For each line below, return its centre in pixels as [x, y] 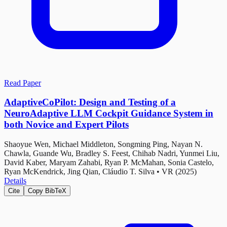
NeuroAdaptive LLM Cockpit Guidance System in [109, 113]
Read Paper [23, 83]
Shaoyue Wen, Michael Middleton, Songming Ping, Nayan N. [103, 144]
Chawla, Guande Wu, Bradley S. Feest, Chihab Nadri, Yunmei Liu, [112, 153]
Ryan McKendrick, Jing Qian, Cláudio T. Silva [79, 172]
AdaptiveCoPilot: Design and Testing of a [90, 102]
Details [15, 181]
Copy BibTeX [47, 191]
